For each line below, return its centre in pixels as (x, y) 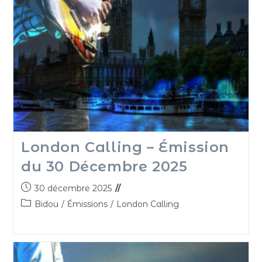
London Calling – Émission (125, 147)
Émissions (87, 204)
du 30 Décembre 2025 (104, 167)
